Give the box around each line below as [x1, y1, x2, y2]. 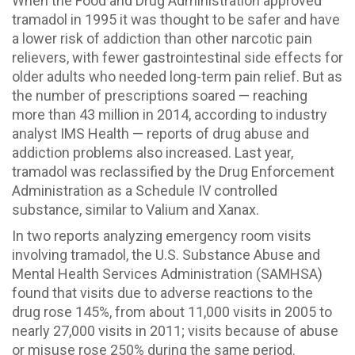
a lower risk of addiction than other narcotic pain [12, 29, 312, 47]
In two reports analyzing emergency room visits [12, 227, 311, 245]
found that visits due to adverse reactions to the [12, 284, 313, 302]
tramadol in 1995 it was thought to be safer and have [12, 10, 340, 28]
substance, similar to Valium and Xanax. [12, 200, 259, 218]
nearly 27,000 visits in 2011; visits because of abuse [12, 323, 338, 340]
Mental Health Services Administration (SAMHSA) [12, 265, 323, 283]
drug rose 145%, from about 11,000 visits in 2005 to [12, 303, 332, 321]
